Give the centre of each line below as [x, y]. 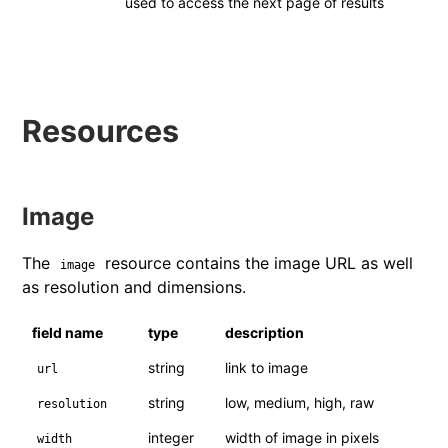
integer [171, 437]
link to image [267, 367]
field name [68, 332]
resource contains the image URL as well [257, 262]
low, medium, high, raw [300, 402]
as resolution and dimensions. [134, 286]
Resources [101, 130]
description [265, 332]
